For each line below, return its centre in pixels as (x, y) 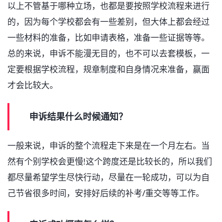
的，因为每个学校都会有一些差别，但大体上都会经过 (109, 22)
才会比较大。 (33, 85)
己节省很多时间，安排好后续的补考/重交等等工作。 (106, 193)
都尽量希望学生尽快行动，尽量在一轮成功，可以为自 (109, 177)
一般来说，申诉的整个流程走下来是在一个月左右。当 (109, 146)
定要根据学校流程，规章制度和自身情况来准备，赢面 (109, 69)
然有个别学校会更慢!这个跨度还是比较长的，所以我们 (110, 162)
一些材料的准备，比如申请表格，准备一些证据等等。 (109, 38)
